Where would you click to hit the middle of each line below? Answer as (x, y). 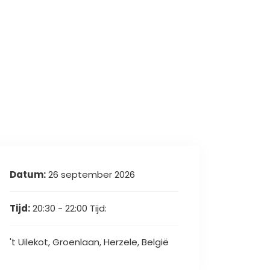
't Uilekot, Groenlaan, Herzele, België (89, 242)
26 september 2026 (90, 174)
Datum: (28, 174)
